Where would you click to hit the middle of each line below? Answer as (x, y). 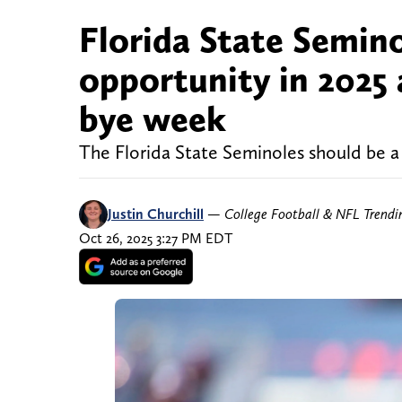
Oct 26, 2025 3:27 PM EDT (156, 239)
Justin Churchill (156, 214)
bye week (153, 119)
